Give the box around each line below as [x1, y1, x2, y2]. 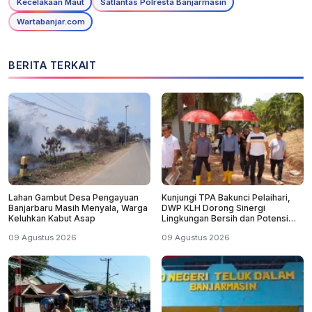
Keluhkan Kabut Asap [8, 212, 95, 224]
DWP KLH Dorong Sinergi [162, 202, 265, 213]
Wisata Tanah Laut [162, 223, 236, 234]
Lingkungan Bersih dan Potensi [162, 212, 288, 224]
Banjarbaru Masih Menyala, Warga [8, 202, 148, 213]
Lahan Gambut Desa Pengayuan [8, 192, 139, 203]
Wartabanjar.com [16, 16, 85, 26]
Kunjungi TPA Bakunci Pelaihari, [162, 192, 290, 203]
